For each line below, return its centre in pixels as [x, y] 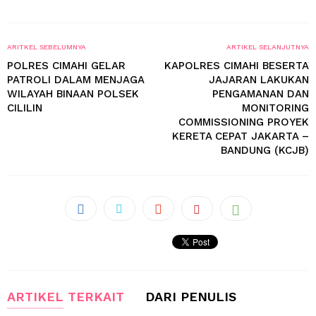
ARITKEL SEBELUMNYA [47, 47]
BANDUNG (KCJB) [265, 150]
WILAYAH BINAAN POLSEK [73, 94]
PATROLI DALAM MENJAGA [75, 80]
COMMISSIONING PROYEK [244, 122]
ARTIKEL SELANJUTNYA [268, 47]
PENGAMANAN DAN [261, 94]
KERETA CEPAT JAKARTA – [241, 136]
